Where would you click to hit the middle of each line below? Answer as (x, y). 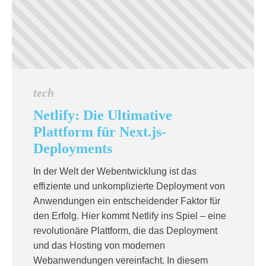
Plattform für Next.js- (100, 132)
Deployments (73, 148)
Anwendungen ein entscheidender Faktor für (127, 201)
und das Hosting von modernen (99, 246)
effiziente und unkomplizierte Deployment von (129, 186)
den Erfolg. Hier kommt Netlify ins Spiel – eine (130, 216)
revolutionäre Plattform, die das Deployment (125, 231)
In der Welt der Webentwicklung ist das (115, 171)
